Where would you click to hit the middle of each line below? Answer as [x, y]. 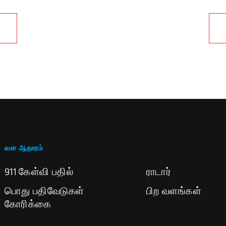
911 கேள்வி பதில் [39, 173]
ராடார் [159, 173]
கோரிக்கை [28, 205]
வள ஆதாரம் [24, 149]
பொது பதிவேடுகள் [44, 192]
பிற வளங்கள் [174, 192]
